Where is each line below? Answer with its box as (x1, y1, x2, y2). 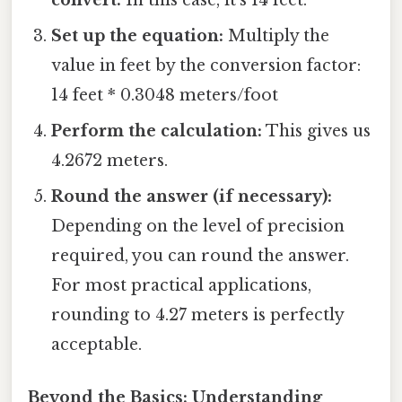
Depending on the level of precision (51, 215, 345, 236)
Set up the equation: (51, 25, 224, 46)
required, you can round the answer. (51, 245, 350, 266)
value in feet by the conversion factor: (51, 55, 362, 75)
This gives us (262, 120, 371, 141)
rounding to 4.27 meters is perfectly (51, 304, 345, 325)
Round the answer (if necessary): (51, 186, 333, 206)
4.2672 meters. (51, 150, 169, 170)
